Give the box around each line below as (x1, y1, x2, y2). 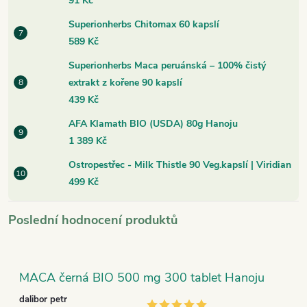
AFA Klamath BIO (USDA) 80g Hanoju (69, 116, 238, 130)
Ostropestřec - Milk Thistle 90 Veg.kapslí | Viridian (69, 158, 291, 171)
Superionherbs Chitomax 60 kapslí (69, 17, 219, 31)
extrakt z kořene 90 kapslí (69, 75, 182, 89)
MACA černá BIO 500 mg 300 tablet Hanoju (19, 269, 265, 286)
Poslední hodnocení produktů (8, 211, 177, 228)
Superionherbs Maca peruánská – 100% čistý (69, 58, 266, 72)
